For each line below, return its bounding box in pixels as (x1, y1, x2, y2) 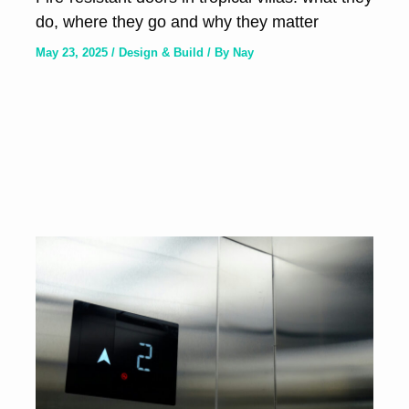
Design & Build (118, 45, 204, 59)
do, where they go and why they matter (35, 11, 319, 31)
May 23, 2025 (35, 45, 111, 59)
